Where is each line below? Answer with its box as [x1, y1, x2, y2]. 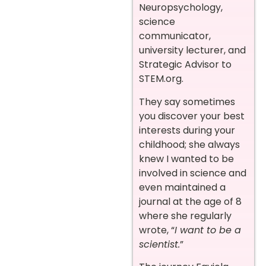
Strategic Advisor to [139, 58, 232, 72]
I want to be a [175, 223, 241, 237]
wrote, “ [139, 223, 175, 237]
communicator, [139, 29, 211, 43]
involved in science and [139, 166, 246, 180]
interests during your [139, 123, 235, 137]
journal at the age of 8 [139, 194, 242, 208]
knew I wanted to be [139, 151, 234, 166]
